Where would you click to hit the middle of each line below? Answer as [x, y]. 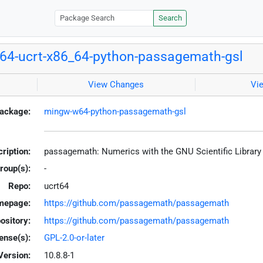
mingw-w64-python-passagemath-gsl [115, 111]
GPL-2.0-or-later [74, 238]
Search [170, 18]
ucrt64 [56, 186]
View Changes [116, 85]
